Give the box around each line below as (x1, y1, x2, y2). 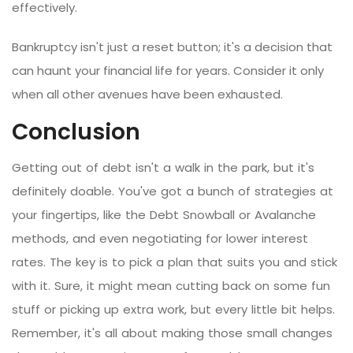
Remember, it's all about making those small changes (12, 324, 333, 341)
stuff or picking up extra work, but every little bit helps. (12, 300, 335, 318)
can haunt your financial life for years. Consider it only (12, 61, 324, 79)
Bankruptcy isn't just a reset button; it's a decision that (12, 38, 333, 55)
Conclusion (12, 116, 140, 147)
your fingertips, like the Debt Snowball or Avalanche (12, 206, 316, 223)
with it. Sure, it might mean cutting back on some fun (12, 277, 330, 294)
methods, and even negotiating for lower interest (12, 229, 308, 247)
